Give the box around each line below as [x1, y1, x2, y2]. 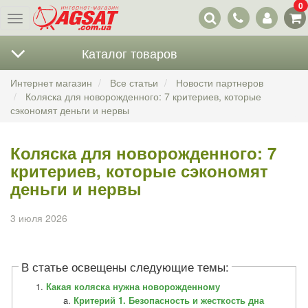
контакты [225, 12, 265, 26]
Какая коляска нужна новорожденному [46, 280, 221, 294]
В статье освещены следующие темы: [21, 258, 230, 275]
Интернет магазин [10, 76, 92, 89]
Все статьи [110, 76, 158, 89]
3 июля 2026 [10, 211, 67, 225]
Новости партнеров [176, 76, 263, 89]
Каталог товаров [81, 44, 177, 62]
